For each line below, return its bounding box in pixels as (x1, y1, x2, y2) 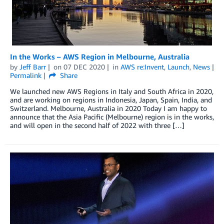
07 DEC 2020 (63, 62, 105, 71)
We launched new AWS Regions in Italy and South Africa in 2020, (10, 86, 213, 95)
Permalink (10, 70, 41, 79)
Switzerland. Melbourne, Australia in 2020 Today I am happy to (10, 103, 207, 112)
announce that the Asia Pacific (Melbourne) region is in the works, (10, 112, 214, 121)
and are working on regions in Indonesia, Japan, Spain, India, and (10, 95, 212, 104)
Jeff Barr (19, 62, 46, 71)
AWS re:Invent (120, 62, 164, 71)
